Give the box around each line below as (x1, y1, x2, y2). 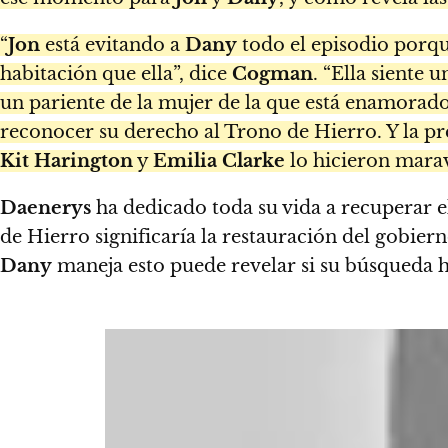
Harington (34, 149, 133, 172)
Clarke (222, 149, 285, 172)
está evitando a (40, 33, 185, 56)
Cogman (232, 62, 313, 85)
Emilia (153, 149, 217, 172)
